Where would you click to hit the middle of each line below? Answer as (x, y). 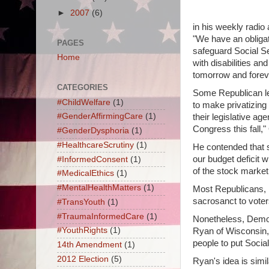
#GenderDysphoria (93, 131)
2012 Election (83, 259)
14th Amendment (89, 245)
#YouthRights (82, 231)
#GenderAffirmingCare (100, 116)
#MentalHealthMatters (99, 188)
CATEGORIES (82, 87)
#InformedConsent (92, 159)
